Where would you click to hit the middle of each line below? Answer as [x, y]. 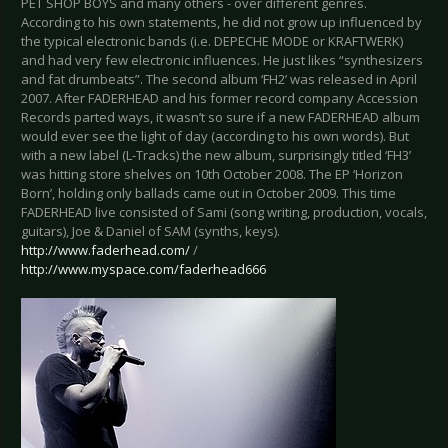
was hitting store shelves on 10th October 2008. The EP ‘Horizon [212, 174]
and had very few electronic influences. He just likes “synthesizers [222, 60]
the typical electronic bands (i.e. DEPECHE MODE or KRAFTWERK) [212, 41]
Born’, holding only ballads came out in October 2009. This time [208, 193]
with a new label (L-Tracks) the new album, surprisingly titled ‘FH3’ [216, 155]
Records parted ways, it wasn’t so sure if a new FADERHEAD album [220, 117]
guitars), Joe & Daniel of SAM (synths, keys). [150, 231]
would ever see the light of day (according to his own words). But [215, 136]
